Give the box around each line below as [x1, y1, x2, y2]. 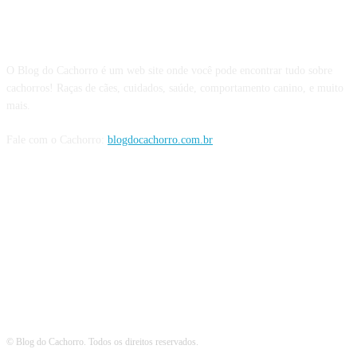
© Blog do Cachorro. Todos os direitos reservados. [6, 335, 198, 347]
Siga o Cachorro [128, 202, 229, 219]
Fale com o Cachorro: [6, 134, 108, 147]
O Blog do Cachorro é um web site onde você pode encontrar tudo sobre [6, 65, 332, 77]
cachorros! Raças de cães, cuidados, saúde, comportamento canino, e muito [6, 82, 343, 95]
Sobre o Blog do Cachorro [98, 22, 259, 38]
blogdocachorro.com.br [108, 134, 213, 147]
